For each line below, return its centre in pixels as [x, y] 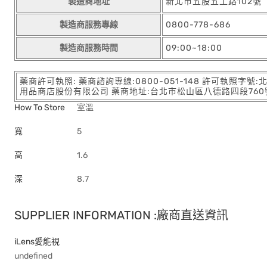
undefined [33, 256]
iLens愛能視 [37, 242]
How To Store [40, 108]
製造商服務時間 [89, 48]
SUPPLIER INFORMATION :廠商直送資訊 [121, 215]
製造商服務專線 [89, 25]
